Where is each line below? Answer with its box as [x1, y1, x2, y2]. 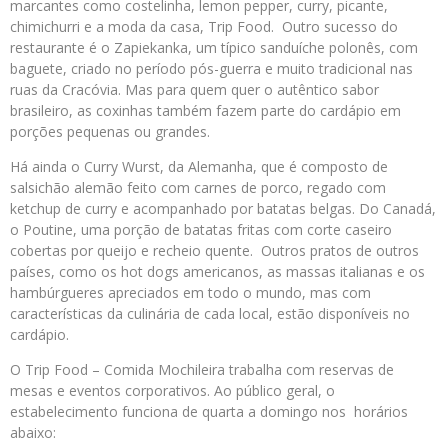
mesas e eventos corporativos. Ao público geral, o [10, 381, 335, 400]
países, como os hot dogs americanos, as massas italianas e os [10, 262, 425, 281]
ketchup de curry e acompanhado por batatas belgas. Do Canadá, [10, 199, 436, 218]
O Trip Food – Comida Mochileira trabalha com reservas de [10, 360, 394, 379]
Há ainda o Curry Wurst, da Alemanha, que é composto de [10, 157, 388, 176]
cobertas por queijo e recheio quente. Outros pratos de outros [10, 241, 419, 260]
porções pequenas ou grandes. [10, 122, 210, 141]
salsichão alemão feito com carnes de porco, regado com [10, 178, 386, 197]
